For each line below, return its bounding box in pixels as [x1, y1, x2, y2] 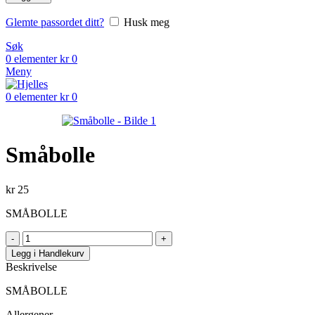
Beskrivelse [6, 260, 57, 273]
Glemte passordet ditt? [6, 16, 104, 28]
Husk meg [124, 16, 169, 28]
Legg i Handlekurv [11, 247, 84, 259]
